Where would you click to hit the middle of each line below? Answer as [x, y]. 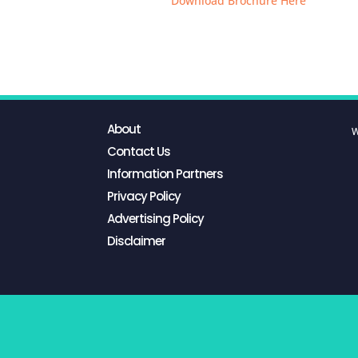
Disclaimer [137, 241]
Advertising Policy [156, 219]
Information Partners [165, 174]
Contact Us [139, 152]
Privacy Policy [144, 197]
